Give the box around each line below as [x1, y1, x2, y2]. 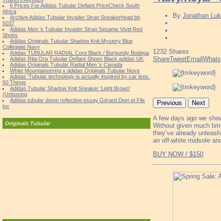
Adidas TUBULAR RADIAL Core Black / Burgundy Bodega [10, 50, 149, 56]
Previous [157, 99, 182, 107]
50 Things [2, 79, 26, 85]
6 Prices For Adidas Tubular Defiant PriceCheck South [10, 2, 140, 8]
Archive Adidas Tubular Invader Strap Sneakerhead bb [10, 14, 140, 20]
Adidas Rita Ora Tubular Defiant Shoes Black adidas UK [10, 56, 144, 62]
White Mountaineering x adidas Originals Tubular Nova [10, 68, 140, 74]
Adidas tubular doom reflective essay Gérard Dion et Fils [10, 97, 145, 103]
